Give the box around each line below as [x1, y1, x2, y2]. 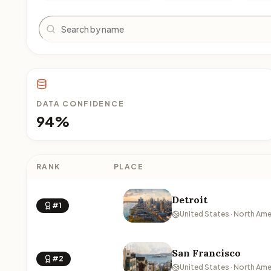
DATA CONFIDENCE [36, 99, 125, 108]
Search [38, 15, 70, 28]
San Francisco [172, 247, 241, 259]
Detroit [172, 194, 207, 206]
